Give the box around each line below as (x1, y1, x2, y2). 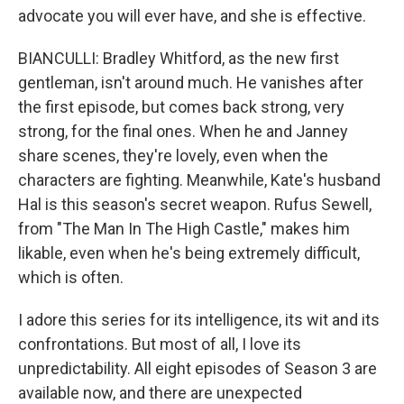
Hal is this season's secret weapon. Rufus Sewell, (18, 195, 372, 214)
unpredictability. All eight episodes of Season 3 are (18, 359, 377, 378)
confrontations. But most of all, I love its (18, 335, 301, 353)
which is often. (18, 268, 124, 287)
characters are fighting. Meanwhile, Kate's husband (18, 170, 381, 189)
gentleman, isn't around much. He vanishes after (18, 73, 363, 92)
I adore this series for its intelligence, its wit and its (18, 310, 380, 329)
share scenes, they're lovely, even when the (18, 146, 328, 165)
